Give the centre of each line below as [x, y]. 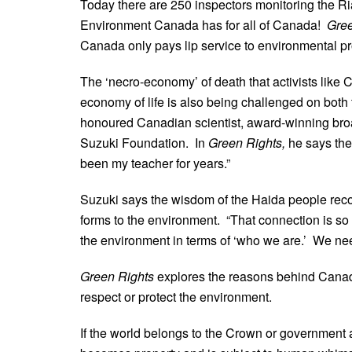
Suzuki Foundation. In [144, 142]
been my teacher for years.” [155, 163]
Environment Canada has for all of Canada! [203, 24]
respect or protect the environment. [176, 296]
